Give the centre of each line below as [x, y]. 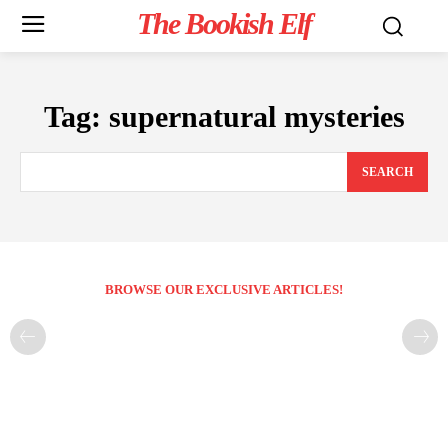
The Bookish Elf [223, 23]
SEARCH [387, 172]
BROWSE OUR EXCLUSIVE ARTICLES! [224, 290]
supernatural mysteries [256, 116]
